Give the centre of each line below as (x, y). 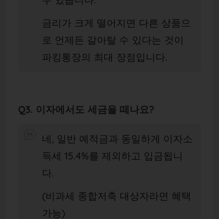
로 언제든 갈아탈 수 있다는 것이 (113, 40)
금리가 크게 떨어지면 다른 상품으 (117, 23)
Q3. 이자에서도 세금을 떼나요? (86, 109)
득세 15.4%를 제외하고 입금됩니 (113, 155)
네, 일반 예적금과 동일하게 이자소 (118, 138)
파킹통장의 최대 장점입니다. (105, 57)
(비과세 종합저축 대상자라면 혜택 (117, 196)
